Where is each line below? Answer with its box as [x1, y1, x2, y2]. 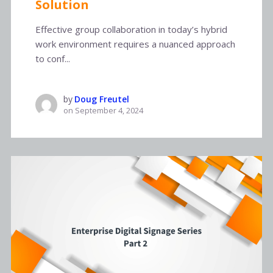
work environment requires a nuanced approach [35, 38, 235, 51]
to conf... [35, 52, 70, 65]
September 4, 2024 [74, 105, 143, 116]
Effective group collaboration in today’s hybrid [35, 23, 227, 36]
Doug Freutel [74, 93, 129, 105]
